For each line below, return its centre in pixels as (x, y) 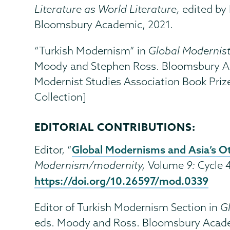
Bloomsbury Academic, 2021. (104, 24)
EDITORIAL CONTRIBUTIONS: (115, 127)
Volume (167, 165)
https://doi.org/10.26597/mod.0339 (122, 180)
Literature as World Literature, (109, 9)
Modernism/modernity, (91, 165)
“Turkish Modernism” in (92, 50)
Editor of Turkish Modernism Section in (128, 207)
